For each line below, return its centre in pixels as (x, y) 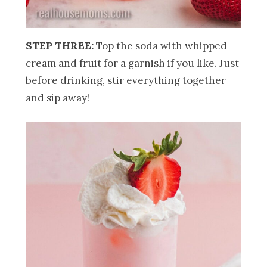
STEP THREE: (61, 46)
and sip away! (58, 97)
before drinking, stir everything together (126, 80)
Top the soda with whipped (162, 46)
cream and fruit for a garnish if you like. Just (133, 63)
